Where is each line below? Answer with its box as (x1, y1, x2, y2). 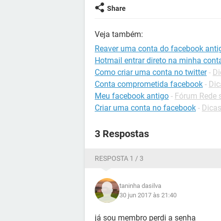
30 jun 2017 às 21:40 (119, 191, 177, 199)
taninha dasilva (119, 182, 161, 189)
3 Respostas (95, 128, 149, 140)
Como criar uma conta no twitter (95, 68, 207, 77)
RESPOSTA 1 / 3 (95, 154, 144, 162)
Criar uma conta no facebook (95, 103, 196, 112)
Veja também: (95, 30, 143, 39)
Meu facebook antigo (95, 91, 169, 101)
